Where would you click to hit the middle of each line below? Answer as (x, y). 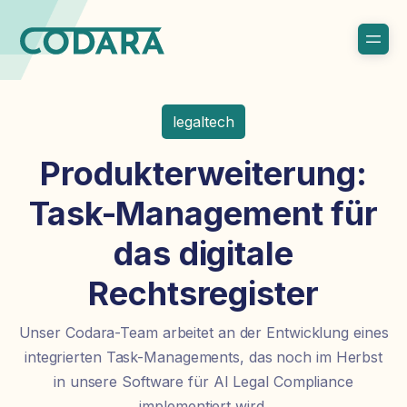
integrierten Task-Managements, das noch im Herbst (203, 357)
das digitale (203, 253)
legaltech (203, 122)
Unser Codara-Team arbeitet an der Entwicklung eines (203, 333)
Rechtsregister (203, 293)
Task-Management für (203, 213)
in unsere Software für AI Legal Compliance (203, 382)
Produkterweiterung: (203, 174)
